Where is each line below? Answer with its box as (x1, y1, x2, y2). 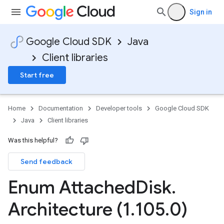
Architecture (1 (8, 198, 130, 220)
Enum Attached (8, 176, 135, 198)
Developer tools (96, 104, 142, 112)
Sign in (189, 8, 212, 16)
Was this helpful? (8, 136, 58, 144)
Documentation (38, 104, 83, 112)
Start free (20, 70, 54, 79)
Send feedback (20, 157, 72, 166)
